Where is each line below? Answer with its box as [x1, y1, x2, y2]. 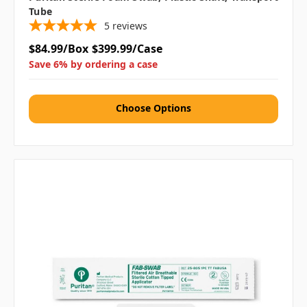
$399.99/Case [91, 41, 162, 57]
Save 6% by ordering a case [29, 58, 158, 71]
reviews [112, 19, 147, 33]
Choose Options [116, 101, 191, 115]
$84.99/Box [29, 41, 88, 57]
